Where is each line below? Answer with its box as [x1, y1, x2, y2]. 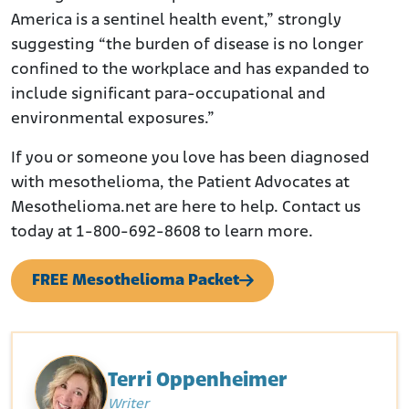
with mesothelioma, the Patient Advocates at [11, 174, 350, 192]
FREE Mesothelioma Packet [31, 272, 239, 289]
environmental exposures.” [11, 110, 215, 128]
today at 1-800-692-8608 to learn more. [11, 224, 313, 241]
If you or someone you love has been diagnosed [11, 150, 370, 167]
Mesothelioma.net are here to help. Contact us [11, 199, 361, 216]
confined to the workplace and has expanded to [11, 61, 370, 79]
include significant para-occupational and [11, 86, 326, 103]
